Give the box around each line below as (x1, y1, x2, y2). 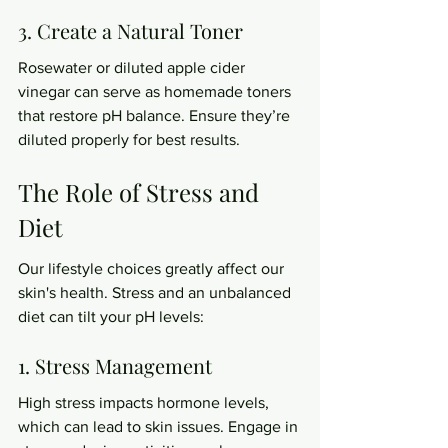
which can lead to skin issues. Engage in (18, 418, 302, 435)
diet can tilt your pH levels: (18, 308, 204, 325)
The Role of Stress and (18, 175, 265, 208)
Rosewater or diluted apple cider (18, 59, 249, 76)
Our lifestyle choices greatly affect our (18, 260, 288, 277)
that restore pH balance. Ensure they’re (18, 107, 294, 124)
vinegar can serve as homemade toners (18, 83, 295, 100)
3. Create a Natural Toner (18, 16, 243, 44)
